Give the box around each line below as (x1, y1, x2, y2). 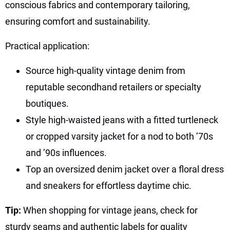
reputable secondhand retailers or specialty (26, 81, 201, 92)
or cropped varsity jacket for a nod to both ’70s (26, 130, 213, 142)
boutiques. (26, 98, 69, 109)
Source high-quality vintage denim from (26, 65, 185, 76)
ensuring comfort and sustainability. (5, 15, 150, 27)
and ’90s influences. (26, 147, 107, 158)
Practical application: (5, 40, 89, 51)
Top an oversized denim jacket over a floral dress (26, 163, 224, 175)
